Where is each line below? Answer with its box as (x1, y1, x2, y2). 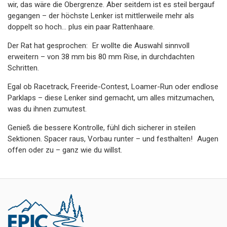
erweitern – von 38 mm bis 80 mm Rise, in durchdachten (8, 52, 195, 61)
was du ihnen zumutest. (8, 104, 87, 113)
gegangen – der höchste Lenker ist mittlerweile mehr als (8, 11, 194, 20)
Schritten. (8, 63, 39, 72)
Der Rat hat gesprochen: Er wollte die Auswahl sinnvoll (8, 41, 190, 50)
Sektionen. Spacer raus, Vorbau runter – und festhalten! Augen (8, 134, 218, 143)
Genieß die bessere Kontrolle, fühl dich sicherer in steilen (8, 123, 196, 132)
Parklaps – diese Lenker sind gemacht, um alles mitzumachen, (8, 93, 214, 102)
